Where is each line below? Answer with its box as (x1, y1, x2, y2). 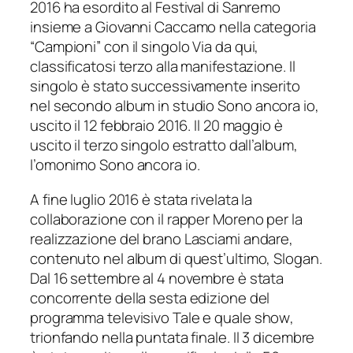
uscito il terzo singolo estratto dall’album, (30, 135, 298, 156)
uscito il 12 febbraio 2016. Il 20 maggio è (30, 115, 283, 136)
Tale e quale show (172, 307, 291, 328)
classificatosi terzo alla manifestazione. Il (30, 56, 295, 77)
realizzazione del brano (30, 228, 184, 249)
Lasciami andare (184, 228, 290, 249)
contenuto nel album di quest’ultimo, (30, 247, 274, 269)
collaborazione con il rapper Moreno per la (30, 208, 303, 229)
